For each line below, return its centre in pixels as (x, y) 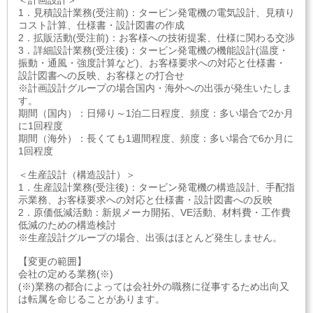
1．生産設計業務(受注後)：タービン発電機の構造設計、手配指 (156, 187)
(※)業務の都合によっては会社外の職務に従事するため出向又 (154, 286)
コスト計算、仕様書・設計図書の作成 (101, 25)
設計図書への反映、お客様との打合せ (101, 75)
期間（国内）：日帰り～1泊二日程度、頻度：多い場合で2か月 (156, 113)
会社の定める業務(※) (66, 274)
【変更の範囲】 (52, 261)
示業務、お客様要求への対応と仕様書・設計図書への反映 (145, 200)
